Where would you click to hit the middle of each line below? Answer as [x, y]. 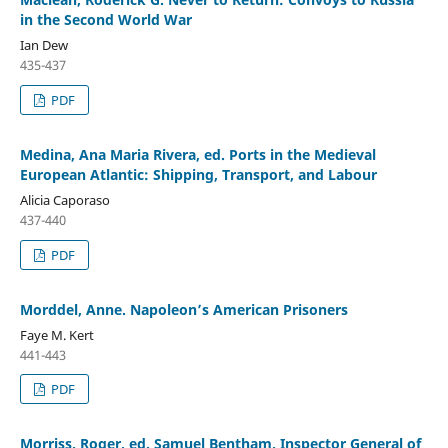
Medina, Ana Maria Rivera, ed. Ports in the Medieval [197, 154]
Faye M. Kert [56, 334]
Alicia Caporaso [64, 199]
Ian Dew [43, 44]
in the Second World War [105, 19]
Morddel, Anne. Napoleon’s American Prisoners [183, 309]
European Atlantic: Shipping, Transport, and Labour [198, 174]
